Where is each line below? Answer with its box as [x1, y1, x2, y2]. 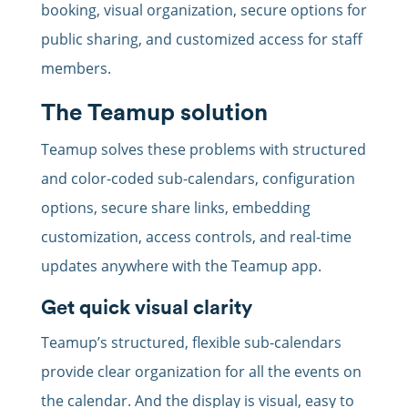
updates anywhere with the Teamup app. [40, 256, 321, 277]
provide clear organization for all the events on [40, 362, 362, 382]
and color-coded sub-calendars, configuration [40, 168, 355, 189]
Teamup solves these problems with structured [40, 139, 366, 160]
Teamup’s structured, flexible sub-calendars [40, 332, 342, 353]
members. [40, 58, 111, 79]
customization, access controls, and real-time [40, 227, 352, 248]
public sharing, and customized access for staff [40, 29, 362, 50]
